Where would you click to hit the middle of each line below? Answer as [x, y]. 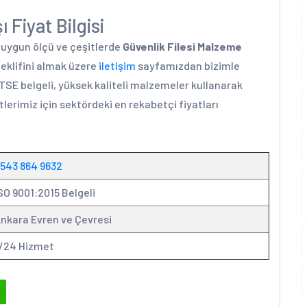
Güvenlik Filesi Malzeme [182, 46]
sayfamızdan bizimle [188, 65]
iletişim [117, 65]
